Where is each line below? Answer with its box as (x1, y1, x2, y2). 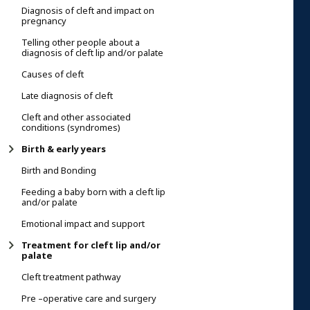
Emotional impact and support (21, 217, 145, 230)
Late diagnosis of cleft (21, 89, 113, 102)
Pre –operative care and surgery (21, 291, 156, 305)
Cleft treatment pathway (21, 270, 121, 284)
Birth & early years (21, 142, 106, 156)
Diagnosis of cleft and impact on (21, 3, 154, 17)
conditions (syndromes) (21, 120, 120, 134)
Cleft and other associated (21, 110, 131, 124)
